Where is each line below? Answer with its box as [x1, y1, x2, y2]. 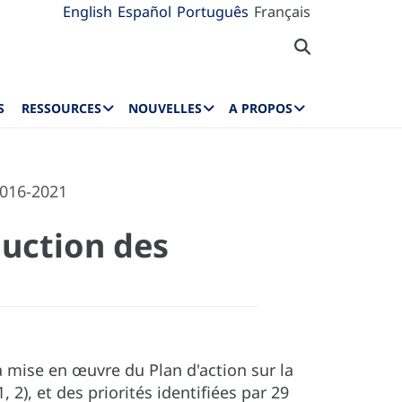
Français [254, 2, 310, 22]
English [63, 2, 112, 22]
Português [177, 2, 249, 22]
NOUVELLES [128, 100, 203, 118]
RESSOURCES [22, 100, 102, 118]
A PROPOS [229, 100, 293, 118]
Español [118, 2, 171, 22]
